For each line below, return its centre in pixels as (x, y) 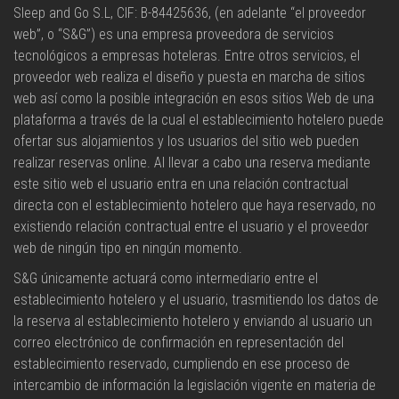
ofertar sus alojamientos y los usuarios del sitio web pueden (186, 141)
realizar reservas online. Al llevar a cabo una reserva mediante (192, 163)
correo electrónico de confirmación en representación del (179, 342)
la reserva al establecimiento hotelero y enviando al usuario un (193, 321)
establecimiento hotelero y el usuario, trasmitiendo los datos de (196, 300)
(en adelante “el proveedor (289, 13)
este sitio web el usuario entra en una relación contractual (181, 184)
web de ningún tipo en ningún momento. (128, 248)
